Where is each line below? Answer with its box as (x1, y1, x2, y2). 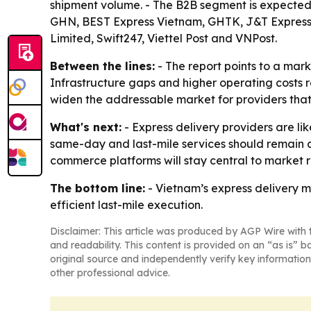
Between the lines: (50, 58, 155, 73)
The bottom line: (50, 180, 145, 195)
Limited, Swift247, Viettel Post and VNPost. (50, 31, 277, 45)
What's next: (50, 119, 121, 134)
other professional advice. (50, 266, 170, 279)
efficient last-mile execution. (50, 197, 203, 212)
